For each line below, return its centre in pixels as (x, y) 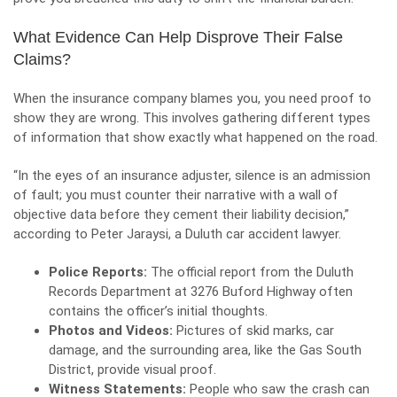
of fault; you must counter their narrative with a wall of (176, 195)
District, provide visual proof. (132, 370)
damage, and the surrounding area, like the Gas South (205, 350)
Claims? (42, 59)
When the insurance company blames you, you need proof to (192, 98)
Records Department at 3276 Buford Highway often (201, 292)
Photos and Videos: (111, 331)
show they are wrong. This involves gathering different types (192, 118)
